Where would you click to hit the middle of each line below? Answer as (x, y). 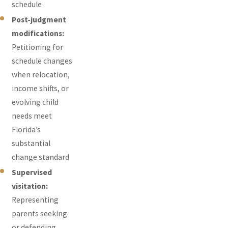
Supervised (32, 173)
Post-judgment (39, 20)
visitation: (30, 186)
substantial (31, 144)
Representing (35, 200)
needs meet (32, 116)
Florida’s (26, 130)
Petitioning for (38, 47)
